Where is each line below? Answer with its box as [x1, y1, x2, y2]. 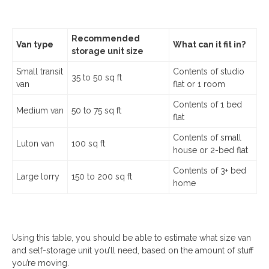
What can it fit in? [173, 40, 246, 49]
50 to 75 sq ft [71, 106, 121, 115]
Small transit [16, 67, 63, 76]
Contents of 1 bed [173, 100, 242, 109]
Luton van [16, 139, 54, 148]
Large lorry [16, 172, 59, 181]
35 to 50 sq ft [71, 73, 122, 82]
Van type [16, 40, 53, 49]
